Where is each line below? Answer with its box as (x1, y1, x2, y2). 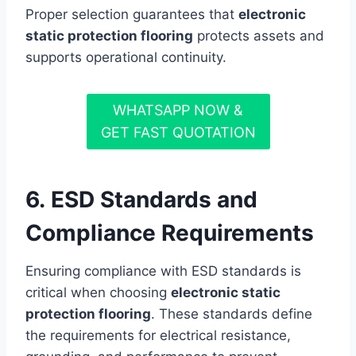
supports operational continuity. (25, 48, 226, 65)
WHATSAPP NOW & (113, 102, 243, 119)
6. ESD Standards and (25, 186, 257, 214)
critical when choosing (25, 284, 171, 301)
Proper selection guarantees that (25, 6, 238, 22)
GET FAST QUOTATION (100, 124, 256, 141)
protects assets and (193, 27, 324, 44)
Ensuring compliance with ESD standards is (25, 263, 301, 280)
